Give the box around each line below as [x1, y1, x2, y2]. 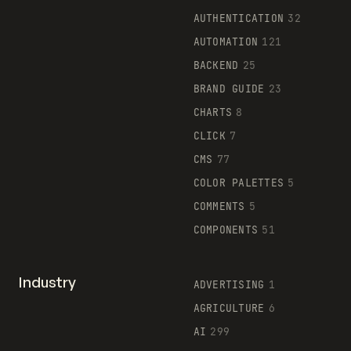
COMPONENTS [193, 223, 259, 237]
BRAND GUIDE [193, 81, 265, 96]
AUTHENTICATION [193, 11, 284, 25]
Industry [19, 272, 76, 291]
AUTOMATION [193, 34, 259, 49]
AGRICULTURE [193, 301, 265, 315]
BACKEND [193, 58, 239, 72]
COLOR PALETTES [193, 175, 284, 190]
